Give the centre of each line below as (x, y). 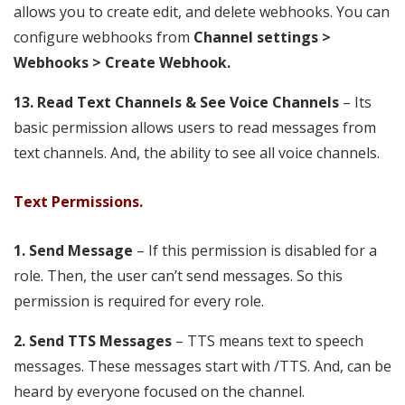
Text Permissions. (78, 202)
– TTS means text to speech (268, 341)
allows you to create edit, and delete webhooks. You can (202, 12)
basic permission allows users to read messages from (195, 128)
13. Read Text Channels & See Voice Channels (176, 103)
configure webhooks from (104, 38)
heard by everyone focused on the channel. (159, 392)
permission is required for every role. (139, 301)
